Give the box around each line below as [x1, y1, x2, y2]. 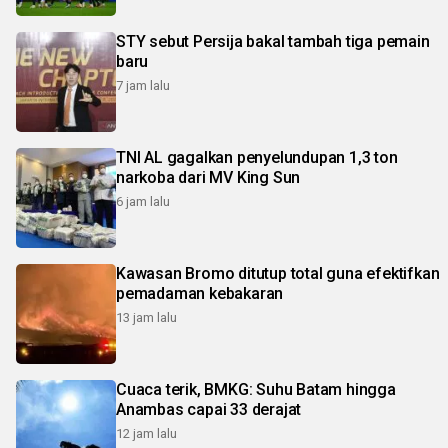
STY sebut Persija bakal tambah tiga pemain [116, 32, 430, 51]
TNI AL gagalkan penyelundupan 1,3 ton [116, 148, 398, 167]
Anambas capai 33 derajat [116, 400, 302, 419]
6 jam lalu [116, 194, 170, 209]
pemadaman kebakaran [116, 284, 284, 303]
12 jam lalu [116, 426, 177, 441]
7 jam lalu [116, 78, 170, 93]
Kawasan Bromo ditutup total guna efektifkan [116, 264, 440, 283]
